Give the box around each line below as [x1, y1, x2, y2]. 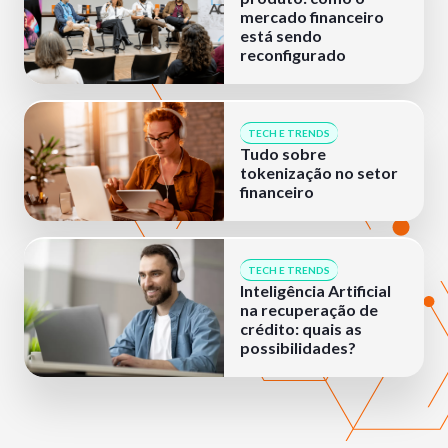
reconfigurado [240, 45, 346, 64]
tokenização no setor [240, 163, 398, 182]
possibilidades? [240, 338, 356, 357]
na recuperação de [240, 300, 378, 319]
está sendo [240, 26, 322, 45]
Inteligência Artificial [240, 281, 391, 300]
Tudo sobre [240, 144, 326, 163]
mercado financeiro [240, 7, 384, 26]
